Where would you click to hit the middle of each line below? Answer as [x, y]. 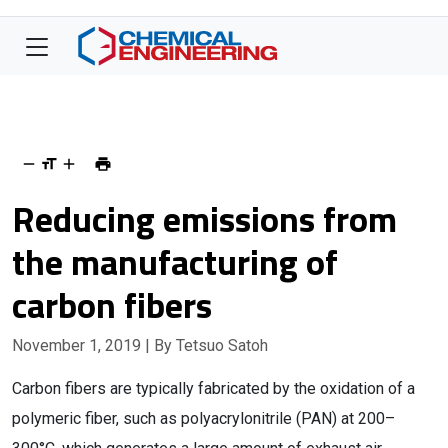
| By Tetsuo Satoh [206, 345]
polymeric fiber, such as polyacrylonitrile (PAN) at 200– [203, 418]
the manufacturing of [175, 261]
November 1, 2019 [78, 345]
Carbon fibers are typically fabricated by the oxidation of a [213, 388]
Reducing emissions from [204, 218]
